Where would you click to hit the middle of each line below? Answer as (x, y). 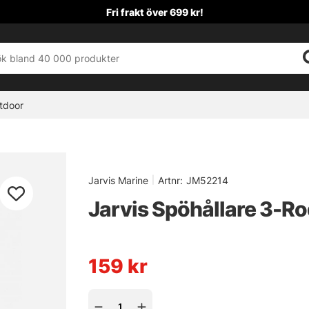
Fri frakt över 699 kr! (154, 12)
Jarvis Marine (118, 181)
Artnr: (170, 181)
